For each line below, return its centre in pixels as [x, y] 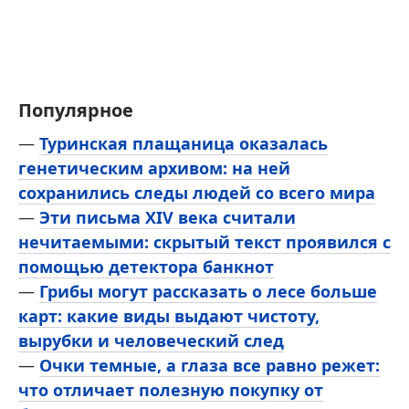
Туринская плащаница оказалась [184, 143]
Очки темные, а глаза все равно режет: [210, 365]
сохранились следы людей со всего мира [197, 192]
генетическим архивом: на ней [154, 168]
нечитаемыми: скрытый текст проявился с [204, 241]
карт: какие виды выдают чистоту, [169, 315]
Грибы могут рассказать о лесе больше [208, 291]
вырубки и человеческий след [151, 340]
